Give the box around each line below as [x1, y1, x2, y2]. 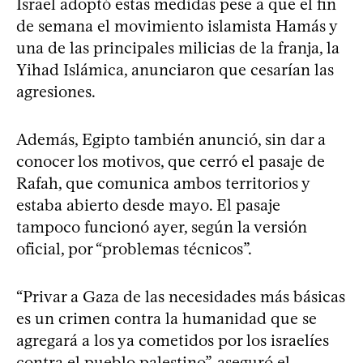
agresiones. [16, 81, 96, 101]
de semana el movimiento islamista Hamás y [16, 15, 337, 36]
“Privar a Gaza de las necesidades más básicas [16, 286, 345, 306]
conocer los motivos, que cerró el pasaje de [16, 151, 325, 171]
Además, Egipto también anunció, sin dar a [16, 129, 326, 149]
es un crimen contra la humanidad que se [16, 308, 317, 328]
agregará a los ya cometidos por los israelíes [16, 330, 329, 350]
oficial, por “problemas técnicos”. [16, 238, 252, 258]
